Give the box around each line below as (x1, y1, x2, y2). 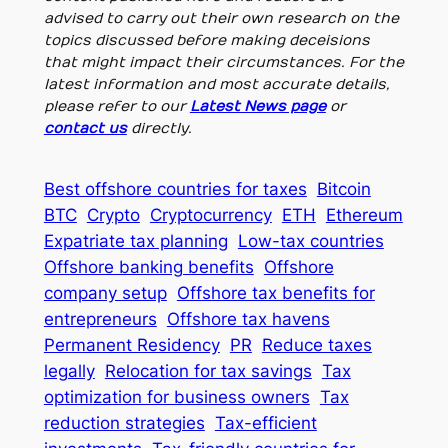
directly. (126, 119, 192, 137)
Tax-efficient (214, 413, 317, 434)
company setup (43, 283, 167, 304)
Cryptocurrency (149, 205, 272, 226)
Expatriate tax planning (43, 231, 228, 252)
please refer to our (43, 97, 190, 115)
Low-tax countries (237, 231, 384, 252)
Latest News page (189, 97, 326, 115)
